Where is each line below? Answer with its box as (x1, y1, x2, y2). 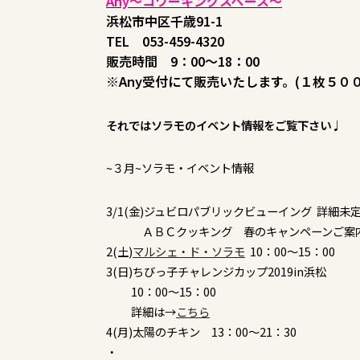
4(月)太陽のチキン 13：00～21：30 (106, 323, 297, 341)
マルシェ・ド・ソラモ (133, 243, 245, 260)
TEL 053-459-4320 (106, 31, 224, 51)
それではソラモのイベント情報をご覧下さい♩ (106, 116, 342, 133)
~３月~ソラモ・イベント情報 (106, 159, 254, 177)
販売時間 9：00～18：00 (106, 51, 260, 71)
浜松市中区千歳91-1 (106, 10, 223, 31)
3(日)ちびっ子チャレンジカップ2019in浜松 (106, 263, 337, 280)
